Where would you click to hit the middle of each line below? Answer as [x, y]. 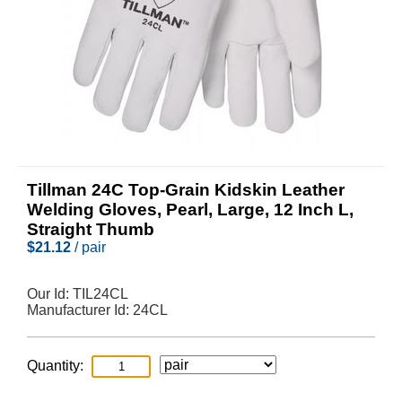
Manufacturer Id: [80, 310]
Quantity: [55, 366]
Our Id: [50, 294]
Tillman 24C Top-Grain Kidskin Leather [186, 190]
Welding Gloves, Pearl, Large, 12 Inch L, [190, 210]
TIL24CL [100, 294]
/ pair [88, 247]
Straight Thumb [91, 229]
